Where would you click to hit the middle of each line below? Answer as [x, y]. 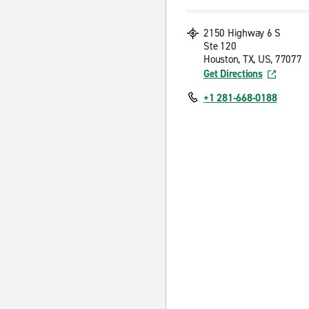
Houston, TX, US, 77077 [253, 59]
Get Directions [233, 74]
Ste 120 [220, 46]
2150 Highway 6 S [242, 33]
